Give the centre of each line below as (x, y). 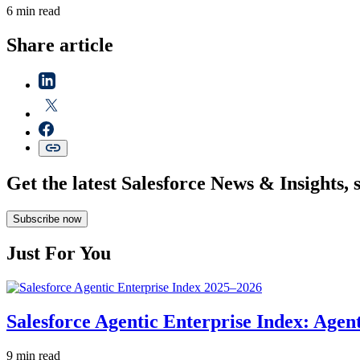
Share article (60, 45)
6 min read (33, 10)
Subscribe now (47, 219)
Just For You (59, 254)
